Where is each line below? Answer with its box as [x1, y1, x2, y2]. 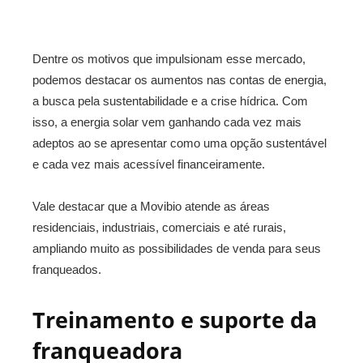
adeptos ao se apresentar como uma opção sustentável [32, 136, 327, 150]
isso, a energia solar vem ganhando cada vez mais [32, 115, 301, 129]
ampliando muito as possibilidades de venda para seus [32, 241, 321, 255]
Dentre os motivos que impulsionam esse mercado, [32, 52, 305, 66]
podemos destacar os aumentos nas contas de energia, [32, 73, 327, 87]
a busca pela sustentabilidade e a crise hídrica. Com [32, 94, 308, 108]
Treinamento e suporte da [32, 305, 317, 335]
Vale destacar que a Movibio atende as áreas [32, 199, 270, 213]
